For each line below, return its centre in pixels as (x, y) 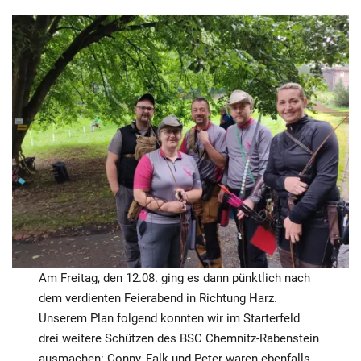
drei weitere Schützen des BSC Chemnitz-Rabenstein (179, 338)
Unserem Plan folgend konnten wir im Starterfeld (170, 318)
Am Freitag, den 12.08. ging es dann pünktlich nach (175, 278)
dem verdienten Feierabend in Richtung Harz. (158, 298)
